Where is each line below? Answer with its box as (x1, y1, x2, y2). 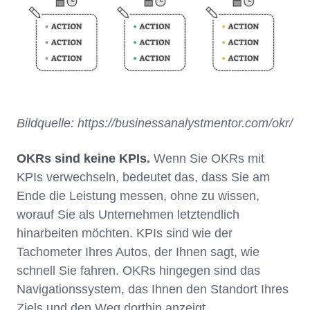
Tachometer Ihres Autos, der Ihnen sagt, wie (17, 245, 259, 259)
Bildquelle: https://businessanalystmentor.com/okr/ (17, 116, 293, 131)
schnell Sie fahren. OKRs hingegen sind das (17, 264, 260, 278)
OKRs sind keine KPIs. (17, 152, 150, 166)
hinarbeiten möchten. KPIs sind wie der (17, 226, 232, 241)
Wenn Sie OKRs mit (150, 152, 264, 166)
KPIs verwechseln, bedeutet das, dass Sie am (17, 170, 270, 185)
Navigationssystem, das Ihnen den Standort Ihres (17, 282, 289, 297)
